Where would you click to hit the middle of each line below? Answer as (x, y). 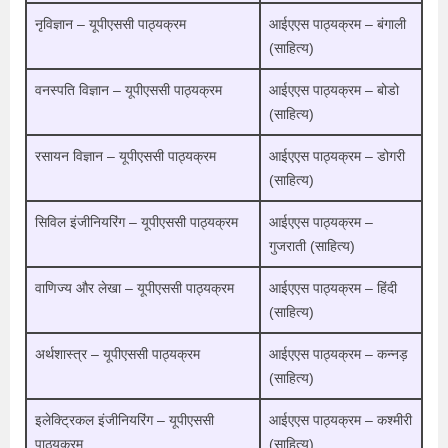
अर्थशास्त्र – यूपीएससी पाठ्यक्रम (117, 353)
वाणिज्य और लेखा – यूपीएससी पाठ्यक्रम (134, 287)
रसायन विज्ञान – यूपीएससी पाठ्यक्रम (125, 155)
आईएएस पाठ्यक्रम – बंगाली (337, 23)
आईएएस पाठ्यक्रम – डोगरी (337, 155)
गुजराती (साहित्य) (312, 245)
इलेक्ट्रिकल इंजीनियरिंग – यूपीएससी (124, 419)
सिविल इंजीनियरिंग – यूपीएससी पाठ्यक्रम (136, 221)
